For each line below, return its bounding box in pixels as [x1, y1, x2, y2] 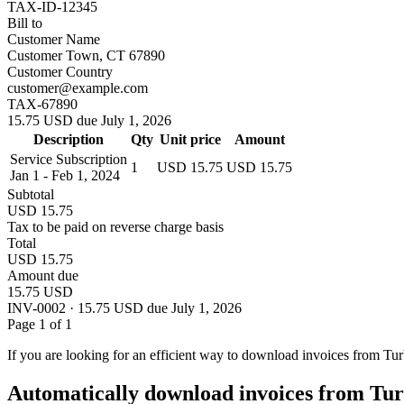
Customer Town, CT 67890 [7, 47, 165, 63]
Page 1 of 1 [7, 316, 72, 332]
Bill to [7, 14, 42, 31]
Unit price [159, 131, 221, 147]
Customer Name [7, 31, 100, 47]
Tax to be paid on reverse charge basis [7, 218, 224, 234]
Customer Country [7, 63, 113, 79]
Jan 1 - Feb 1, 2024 [10, 167, 120, 183]
